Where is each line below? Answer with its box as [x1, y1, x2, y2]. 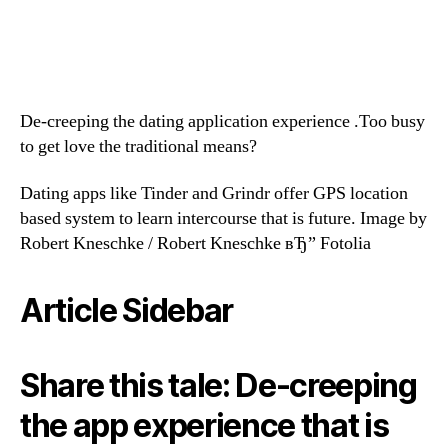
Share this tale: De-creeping [20, 366, 417, 406]
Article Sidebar [20, 291, 234, 331]
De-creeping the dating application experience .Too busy [20, 109, 425, 133]
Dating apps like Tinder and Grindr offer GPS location [20, 182, 408, 206]
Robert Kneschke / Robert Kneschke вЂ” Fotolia [20, 232, 371, 256]
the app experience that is [20, 406, 389, 446]
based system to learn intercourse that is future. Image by [20, 207, 427, 231]
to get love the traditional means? [20, 134, 257, 158]
